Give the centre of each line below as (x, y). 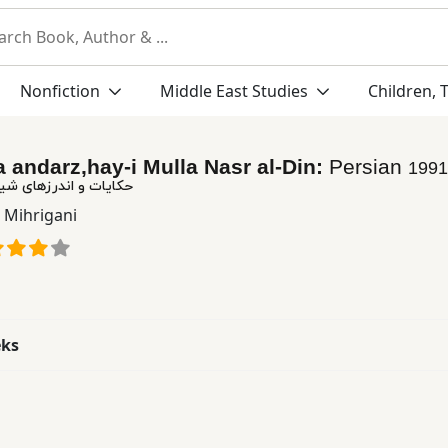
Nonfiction (61, 91)
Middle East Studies (233, 91)
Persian (368, 166)
